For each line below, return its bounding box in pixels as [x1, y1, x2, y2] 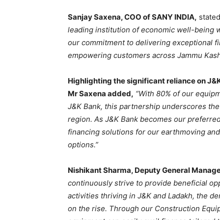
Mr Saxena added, [68, 88, 134, 98]
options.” [68, 139, 98, 149]
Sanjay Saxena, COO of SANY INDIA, [68, 12, 197, 22]
